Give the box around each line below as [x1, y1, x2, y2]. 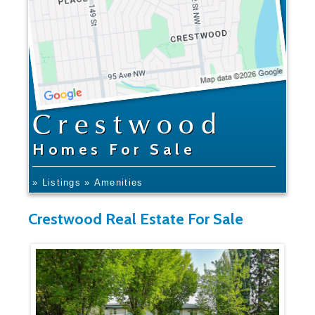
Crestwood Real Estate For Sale [28, 209, 243, 229]
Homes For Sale [32, 140, 196, 159]
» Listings [32, 177, 81, 188]
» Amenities [94, 177, 143, 188]
